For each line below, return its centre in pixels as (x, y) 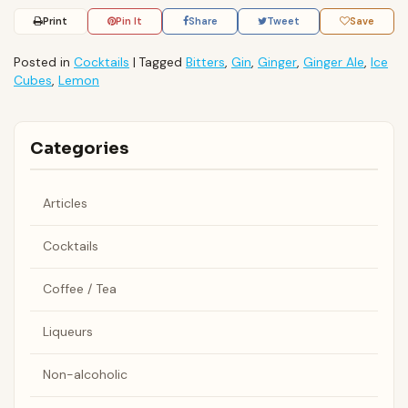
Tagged (163, 62)
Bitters (205, 62)
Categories (79, 148)
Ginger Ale (334, 62)
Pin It (129, 21)
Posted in (44, 62)
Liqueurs (67, 332)
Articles (65, 204)
